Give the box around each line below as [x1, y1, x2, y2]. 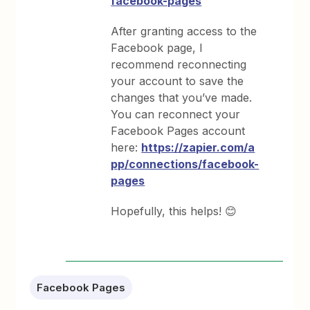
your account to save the [111, 74, 244, 88]
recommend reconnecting [111, 57, 247, 71]
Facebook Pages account [111, 124, 246, 138]
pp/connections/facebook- [111, 157, 259, 171]
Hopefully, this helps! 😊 [111, 204, 237, 218]
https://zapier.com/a [141, 140, 255, 154]
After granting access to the [111, 24, 257, 38]
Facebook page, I [111, 41, 203, 55]
